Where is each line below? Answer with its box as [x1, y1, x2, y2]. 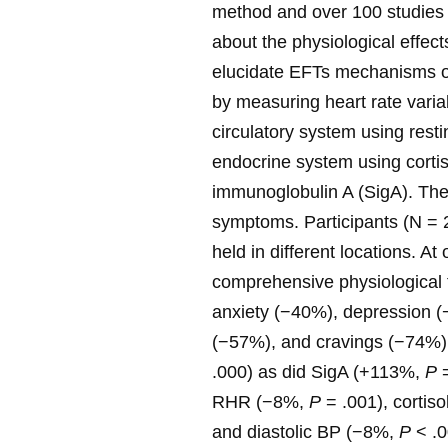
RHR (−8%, [212, 392, 309, 413]
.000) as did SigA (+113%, [212, 362, 425, 383]
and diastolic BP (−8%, [212, 422, 399, 443]
